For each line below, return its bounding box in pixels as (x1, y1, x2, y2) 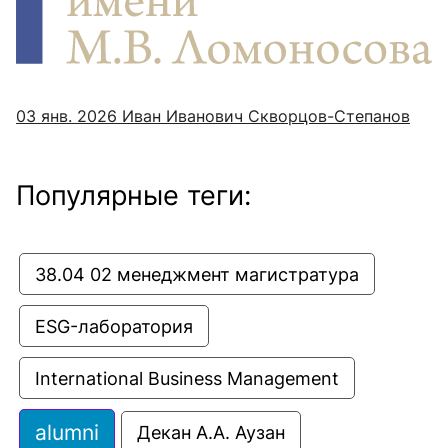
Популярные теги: (16, 179, 251, 213)
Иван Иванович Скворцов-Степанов (117, 106, 410, 127)
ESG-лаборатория (35, 315, 193, 338)
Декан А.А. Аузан (137, 421, 285, 444)
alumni (35, 419, 99, 446)
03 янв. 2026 (16, 106, 117, 127)
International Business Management (35, 367, 339, 390)
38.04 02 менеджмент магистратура (35, 263, 359, 286)
